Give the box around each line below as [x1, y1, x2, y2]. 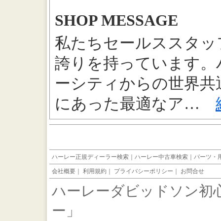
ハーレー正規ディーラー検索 [52, 153, 129, 160]
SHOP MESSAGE [55, 12, 178, 29]
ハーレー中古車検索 [135, 153, 188, 160]
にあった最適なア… [55, 95, 216, 112]
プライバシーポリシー [114, 168, 173, 175]
